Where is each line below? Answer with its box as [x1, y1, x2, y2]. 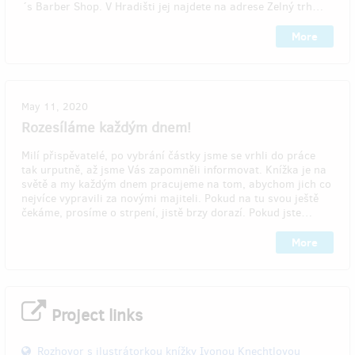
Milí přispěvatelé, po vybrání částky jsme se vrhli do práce [21, 147, 315, 163]
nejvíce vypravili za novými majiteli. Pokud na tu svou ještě [21, 190, 319, 206]
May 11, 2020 [21, 99, 88, 113]
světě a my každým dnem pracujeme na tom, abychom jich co [21, 176, 331, 192]
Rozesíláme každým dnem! [21, 117, 191, 137]
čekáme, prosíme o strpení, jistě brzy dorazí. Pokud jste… [21, 204, 312, 220]
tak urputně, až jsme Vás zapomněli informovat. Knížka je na [21, 162, 326, 177]
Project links [47, 303, 143, 326]
